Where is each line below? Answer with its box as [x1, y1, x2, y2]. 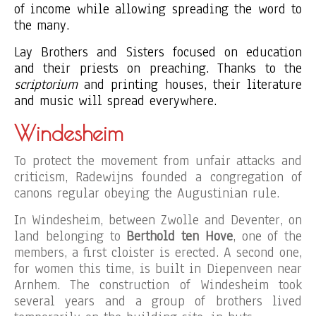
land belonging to [14, 227, 127, 245]
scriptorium [14, 75, 78, 94]
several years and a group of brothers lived [14, 292, 302, 310]
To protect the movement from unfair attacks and [14, 152, 302, 170]
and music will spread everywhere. [14, 92, 217, 110]
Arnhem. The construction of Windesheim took [14, 276, 302, 294]
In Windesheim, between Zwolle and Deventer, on [14, 211, 302, 229]
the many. [14, 16, 69, 35]
